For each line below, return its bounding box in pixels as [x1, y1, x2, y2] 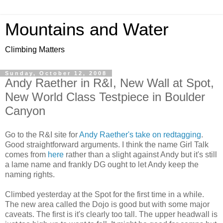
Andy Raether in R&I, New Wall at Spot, [5, 76, 214, 90]
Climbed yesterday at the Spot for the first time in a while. [5, 190, 204, 199]
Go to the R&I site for [5, 130, 79, 139]
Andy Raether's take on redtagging [79, 130, 201, 139]
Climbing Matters [5, 45, 65, 54]
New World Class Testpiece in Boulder [5, 90, 205, 104]
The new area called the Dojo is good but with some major [5, 200, 210, 209]
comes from [5, 150, 48, 159]
